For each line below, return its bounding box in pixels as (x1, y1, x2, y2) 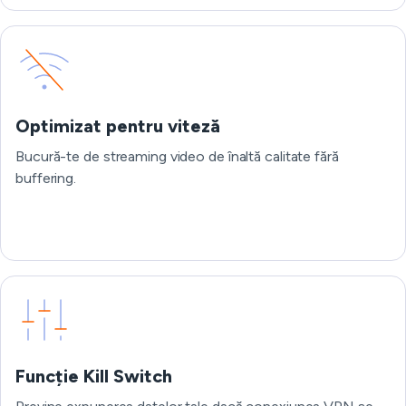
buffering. (15, 169, 77, 187)
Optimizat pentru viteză (15, 115, 220, 137)
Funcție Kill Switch (15, 365, 172, 387)
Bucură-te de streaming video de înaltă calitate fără (15, 148, 339, 165)
